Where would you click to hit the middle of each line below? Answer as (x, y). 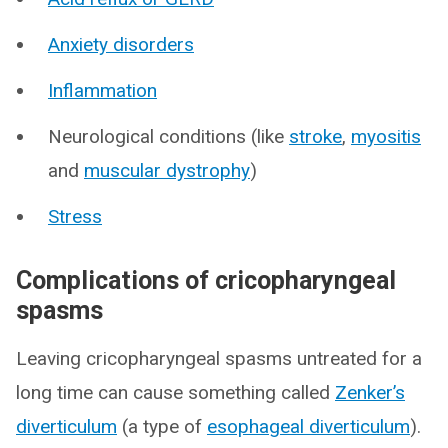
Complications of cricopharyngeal (206, 280)
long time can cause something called (175, 392)
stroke (315, 136)
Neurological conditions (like (168, 136)
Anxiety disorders (121, 44)
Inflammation (102, 90)
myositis (386, 136)
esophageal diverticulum (308, 426)
